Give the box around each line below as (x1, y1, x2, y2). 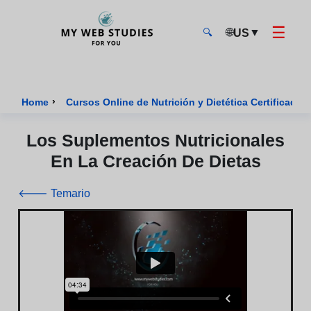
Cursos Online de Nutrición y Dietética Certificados (250, 96, 308, 108)
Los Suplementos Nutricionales (26, 131, 285, 150)
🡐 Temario (18, 187, 90, 199)
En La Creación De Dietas (50, 151, 261, 171)
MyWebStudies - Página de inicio (20, 56, 184, 69)
